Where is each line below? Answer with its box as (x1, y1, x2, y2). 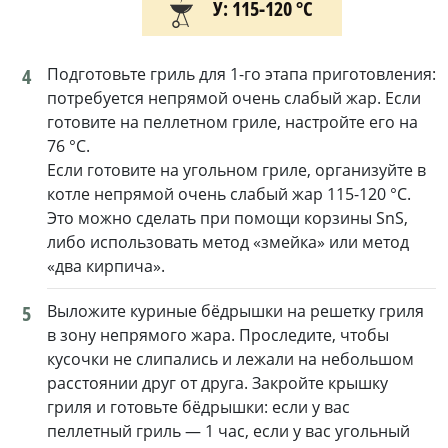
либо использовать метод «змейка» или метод (47, 231, 409, 254)
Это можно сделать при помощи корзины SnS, (47, 207, 408, 230)
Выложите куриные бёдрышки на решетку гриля (47, 300, 424, 323)
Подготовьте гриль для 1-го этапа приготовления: (47, 63, 436, 86)
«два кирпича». (47, 255, 165, 278)
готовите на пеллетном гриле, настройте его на (47, 111, 418, 134)
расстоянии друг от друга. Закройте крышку (47, 372, 388, 395)
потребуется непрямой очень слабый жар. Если (47, 87, 421, 110)
